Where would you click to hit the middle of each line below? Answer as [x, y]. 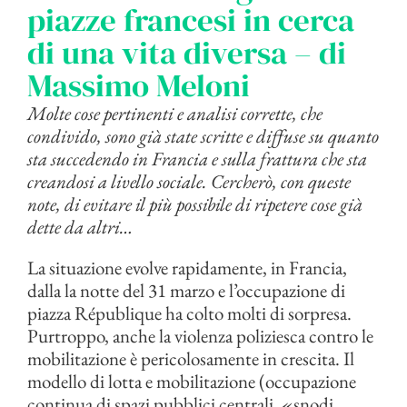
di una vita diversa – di [187, 53]
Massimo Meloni [139, 86]
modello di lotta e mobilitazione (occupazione [192, 382]
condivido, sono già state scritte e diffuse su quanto [203, 136]
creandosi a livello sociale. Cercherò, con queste [189, 182]
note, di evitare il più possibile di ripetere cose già [195, 204]
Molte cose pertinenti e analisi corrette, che [175, 114]
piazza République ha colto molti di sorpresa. [189, 313]
